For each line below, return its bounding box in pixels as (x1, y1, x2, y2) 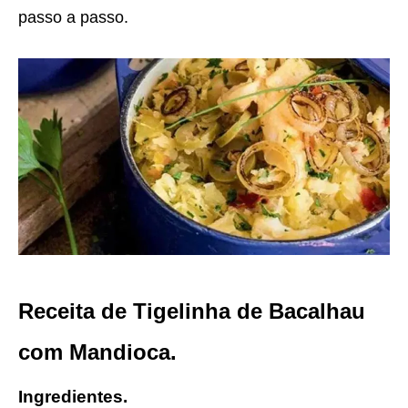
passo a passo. (18, 8, 128, 26)
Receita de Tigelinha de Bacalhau (18, 298, 365, 323)
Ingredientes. (18, 386, 127, 406)
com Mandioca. (18, 339, 177, 364)
